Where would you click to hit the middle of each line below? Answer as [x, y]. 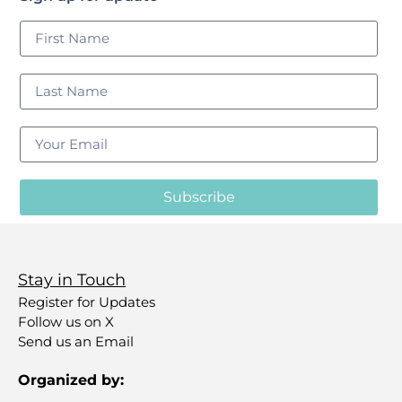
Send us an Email [76, 342]
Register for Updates [87, 302]
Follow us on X [66, 322]
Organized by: [71, 380]
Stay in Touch [72, 280]
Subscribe [199, 197]
